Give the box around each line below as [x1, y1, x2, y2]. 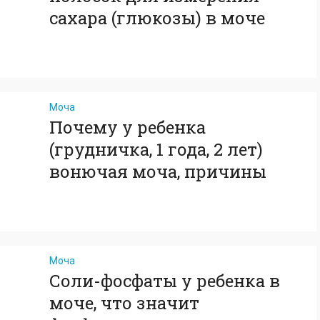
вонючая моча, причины [49, 160, 266, 183]
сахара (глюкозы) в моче [49, 6, 265, 29]
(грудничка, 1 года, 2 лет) [49, 138, 263, 161]
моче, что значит [49, 291, 199, 314]
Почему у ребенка [49, 116, 206, 139]
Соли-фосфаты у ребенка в [49, 269, 280, 292]
